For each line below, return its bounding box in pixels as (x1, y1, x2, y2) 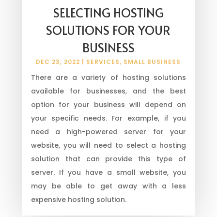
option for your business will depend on (31, 99, 186, 109)
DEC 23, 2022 (36, 57, 80, 66)
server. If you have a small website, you (31, 167, 186, 177)
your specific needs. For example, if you (31, 113, 186, 123)
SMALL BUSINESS (124, 57, 181, 66)
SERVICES (86, 57, 120, 66)
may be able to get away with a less (31, 181, 186, 191)
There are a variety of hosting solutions (31, 72, 186, 82)
